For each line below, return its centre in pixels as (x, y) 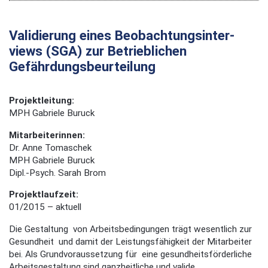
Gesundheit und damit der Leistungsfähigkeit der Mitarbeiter (130, 241)
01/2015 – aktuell (45, 207)
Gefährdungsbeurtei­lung (82, 67)
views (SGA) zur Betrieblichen (98, 51)
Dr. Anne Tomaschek (50, 147)
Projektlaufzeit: (44, 195)
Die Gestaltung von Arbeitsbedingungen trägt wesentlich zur (130, 229)
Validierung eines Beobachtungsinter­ (122, 36)
